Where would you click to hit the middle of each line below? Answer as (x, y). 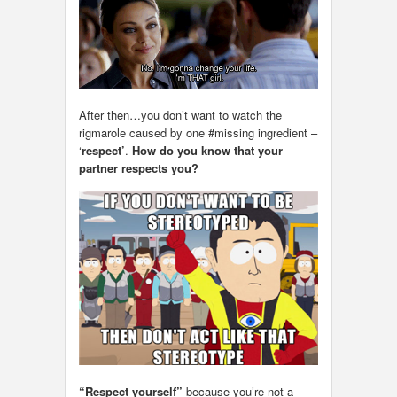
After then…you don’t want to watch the (180, 114)
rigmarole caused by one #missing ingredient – (198, 132)
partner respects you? (139, 167)
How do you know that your (207, 150)
